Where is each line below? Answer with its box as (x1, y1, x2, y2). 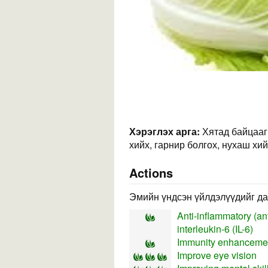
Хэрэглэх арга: (129, 124, 202, 139)
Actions (129, 164, 173, 182)
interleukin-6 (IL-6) (177, 222, 253, 236)
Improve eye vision (177, 248, 257, 263)
